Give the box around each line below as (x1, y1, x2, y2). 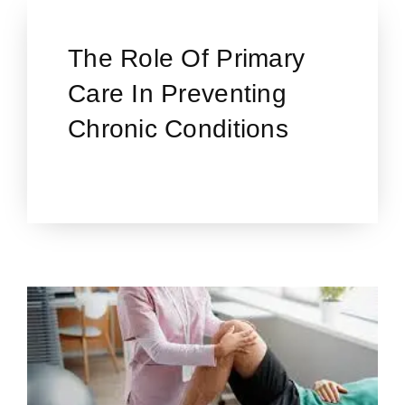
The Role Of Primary (67, 44, 306, 73)
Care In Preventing (67, 80, 287, 108)
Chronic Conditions (67, 115, 289, 144)
